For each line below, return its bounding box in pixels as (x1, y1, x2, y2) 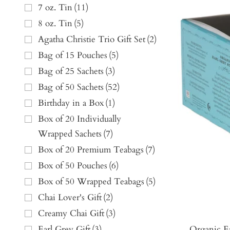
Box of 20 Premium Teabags (38, 144, 144, 156)
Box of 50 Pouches (38, 160, 107, 172)
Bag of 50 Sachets (38, 81, 104, 93)
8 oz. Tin (38, 17, 72, 30)
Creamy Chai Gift (38, 207, 104, 220)
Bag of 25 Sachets (38, 65, 104, 78)
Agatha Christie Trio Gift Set (38, 33, 145, 46)
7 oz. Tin (38, 2, 72, 14)
